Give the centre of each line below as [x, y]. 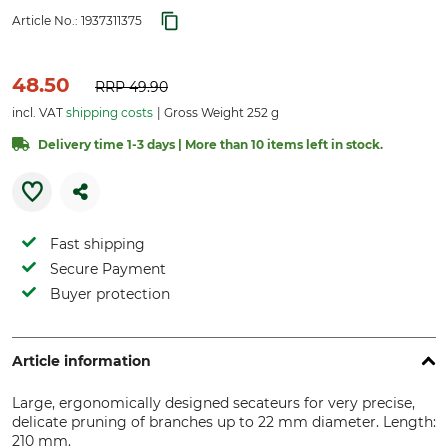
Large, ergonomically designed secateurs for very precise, [213, 403]
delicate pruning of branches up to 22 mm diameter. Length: [224, 422]
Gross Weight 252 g [220, 112]
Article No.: [46, 20]
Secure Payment [108, 269]
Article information [81, 361]
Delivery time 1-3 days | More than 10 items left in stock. [210, 144]
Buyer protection [110, 294]
